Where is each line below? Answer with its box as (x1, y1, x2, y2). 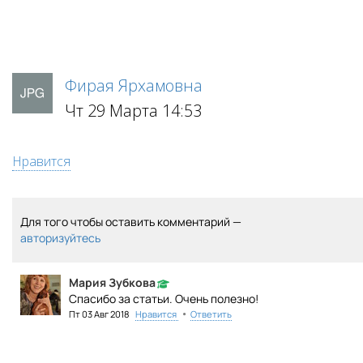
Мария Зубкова (69, 275, 156, 291)
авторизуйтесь (20, 230, 100, 246)
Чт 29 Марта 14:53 (65, 100, 202, 122)
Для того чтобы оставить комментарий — (20, 214, 241, 230)
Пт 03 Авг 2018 (69, 308, 131, 321)
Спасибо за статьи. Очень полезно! (69, 291, 258, 307)
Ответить (190, 308, 232, 321)
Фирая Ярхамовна (65, 75, 203, 97)
